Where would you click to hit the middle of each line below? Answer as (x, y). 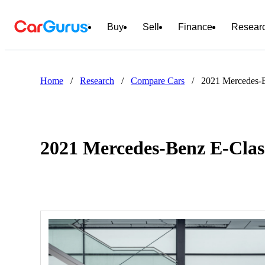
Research (97, 81)
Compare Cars (158, 81)
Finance (195, 27)
